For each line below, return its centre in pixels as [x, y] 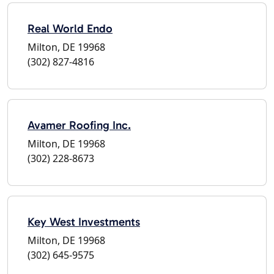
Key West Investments [84, 221]
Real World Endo [70, 28]
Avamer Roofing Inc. [79, 125]
